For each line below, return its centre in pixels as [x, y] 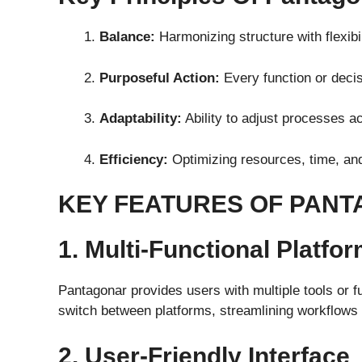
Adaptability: [141, 119]
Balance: [127, 37]
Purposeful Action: [160, 78]
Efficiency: [134, 159]
